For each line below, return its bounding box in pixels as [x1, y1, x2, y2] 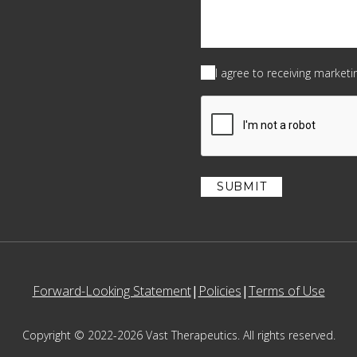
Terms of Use [248, 282, 325, 300]
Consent [200, 63, 244, 78]
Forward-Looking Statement [32, 282, 191, 300]
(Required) [244, 63, 292, 76]
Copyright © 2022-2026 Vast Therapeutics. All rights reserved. [22, 328, 335, 343]
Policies [198, 282, 241, 300]
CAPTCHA [200, 95, 251, 110]
